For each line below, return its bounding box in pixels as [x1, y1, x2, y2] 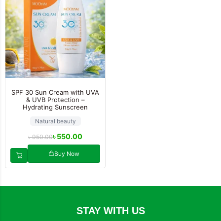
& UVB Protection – [26, 96, 85, 104]
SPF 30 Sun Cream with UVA [11, 88, 99, 97]
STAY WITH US [76, 205, 145, 216]
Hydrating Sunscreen [23, 103, 88, 111]
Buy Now [54, 149, 79, 157]
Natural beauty [35, 117, 76, 125]
